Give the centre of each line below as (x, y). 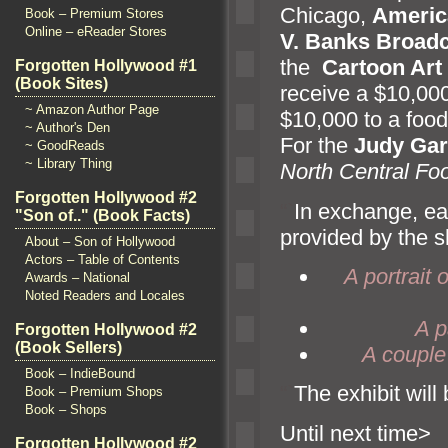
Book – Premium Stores (94, 13)
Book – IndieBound (80, 373)
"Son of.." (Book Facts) (102, 215)
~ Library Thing (68, 163)
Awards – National (77, 277)
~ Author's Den (67, 127)
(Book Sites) (61, 83)
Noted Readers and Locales (105, 295)
